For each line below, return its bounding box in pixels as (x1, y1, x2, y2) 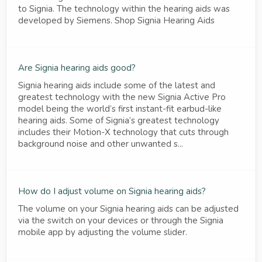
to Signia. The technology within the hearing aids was (18, 2, 230, 15)
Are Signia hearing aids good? (18, 61, 136, 74)
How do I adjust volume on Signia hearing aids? (18, 185, 206, 197)
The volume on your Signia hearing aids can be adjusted (18, 202, 239, 215)
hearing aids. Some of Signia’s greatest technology (18, 114, 219, 126)
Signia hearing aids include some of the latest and (18, 79, 215, 91)
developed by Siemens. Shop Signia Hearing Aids (18, 14, 215, 26)
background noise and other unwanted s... (18, 137, 183, 150)
